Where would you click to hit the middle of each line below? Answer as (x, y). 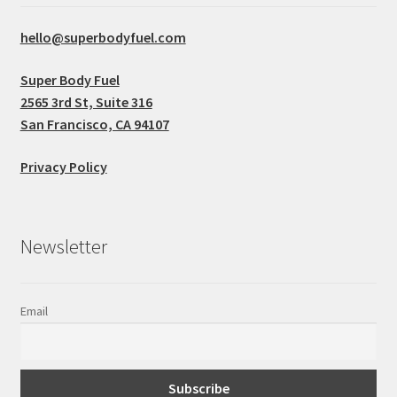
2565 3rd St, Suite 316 (86, 101)
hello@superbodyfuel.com (103, 38)
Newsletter (63, 246)
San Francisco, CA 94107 (94, 124)
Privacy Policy (63, 166)
